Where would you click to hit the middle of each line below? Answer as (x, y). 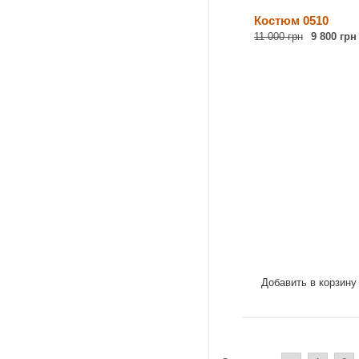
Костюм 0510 (291, 20)
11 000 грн (278, 36)
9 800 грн (334, 36)
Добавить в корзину (309, 282)
